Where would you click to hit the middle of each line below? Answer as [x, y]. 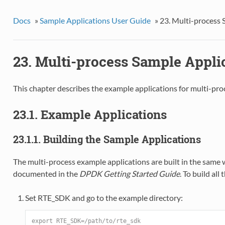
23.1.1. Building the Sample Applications [107, 139]
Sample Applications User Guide [95, 20]
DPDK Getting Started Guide [129, 174]
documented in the [46, 174]
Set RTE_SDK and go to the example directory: [104, 198]
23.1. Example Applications [90, 115]
